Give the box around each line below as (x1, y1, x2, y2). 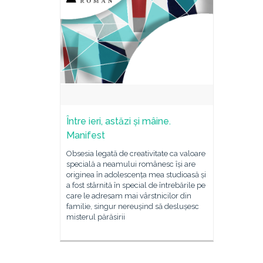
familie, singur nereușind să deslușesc (66, 202, 199, 211)
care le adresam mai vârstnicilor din (66, 191, 191, 200)
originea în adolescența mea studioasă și (66, 170, 206, 179)
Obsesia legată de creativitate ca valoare (66, 149, 205, 158)
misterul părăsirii (66, 213, 125, 221)
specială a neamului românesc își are (66, 160, 195, 168)
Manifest (66, 130, 105, 141)
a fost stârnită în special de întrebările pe (66, 181, 205, 190)
